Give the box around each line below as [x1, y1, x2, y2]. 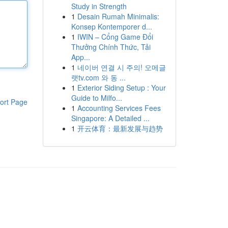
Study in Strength [71, 1, 127, 11]
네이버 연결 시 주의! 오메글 [77, 62, 166, 72]
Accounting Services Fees [77, 103, 161, 113]
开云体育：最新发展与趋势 [77, 123, 163, 133]
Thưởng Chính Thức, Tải [71, 42, 151, 52]
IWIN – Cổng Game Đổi [77, 32, 153, 42]
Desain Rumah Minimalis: [77, 11, 159, 21]
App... [71, 52, 90, 62]
